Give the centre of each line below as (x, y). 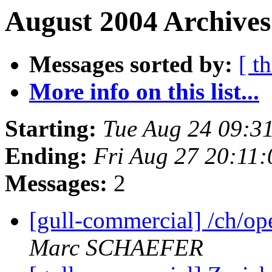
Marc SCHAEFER (116, 248)
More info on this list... (144, 92)
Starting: (51, 129)
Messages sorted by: (131, 64)
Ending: (46, 156)
